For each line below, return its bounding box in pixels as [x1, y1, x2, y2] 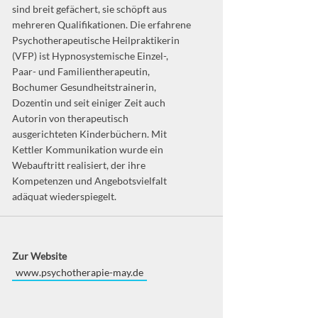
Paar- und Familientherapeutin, [11, 65, 150, 77]
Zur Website [11, 249, 67, 262]
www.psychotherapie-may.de [15, 265, 143, 278]
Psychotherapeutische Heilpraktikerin [11, 33, 180, 46]
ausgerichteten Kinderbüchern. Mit [11, 127, 167, 140]
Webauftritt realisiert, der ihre [11, 158, 146, 171]
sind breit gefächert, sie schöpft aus [11, 2, 167, 15]
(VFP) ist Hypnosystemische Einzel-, [11, 49, 168, 62]
